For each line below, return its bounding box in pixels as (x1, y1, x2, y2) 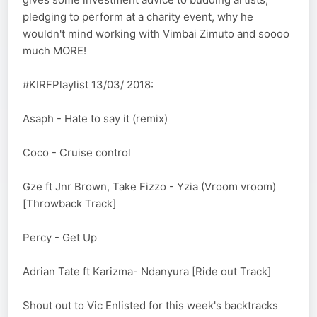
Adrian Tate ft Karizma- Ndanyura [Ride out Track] (23, 265, 271, 279)
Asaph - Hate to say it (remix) (23, 112, 168, 126)
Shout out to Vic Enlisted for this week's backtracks (23, 299, 278, 313)
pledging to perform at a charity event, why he (23, 10, 253, 24)
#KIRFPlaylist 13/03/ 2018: (23, 78, 154, 92)
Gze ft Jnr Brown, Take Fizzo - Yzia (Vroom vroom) (23, 180, 276, 194)
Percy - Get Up (23, 231, 97, 245)
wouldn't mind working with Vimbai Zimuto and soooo (23, 27, 289, 41)
